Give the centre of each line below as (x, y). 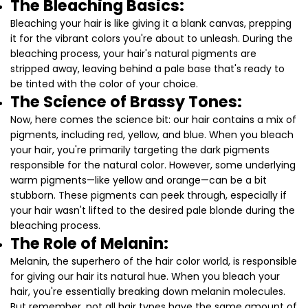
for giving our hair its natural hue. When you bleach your (145, 277)
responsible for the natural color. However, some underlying (153, 165)
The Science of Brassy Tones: (126, 102)
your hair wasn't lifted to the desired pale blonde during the (153, 211)
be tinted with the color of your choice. (104, 84)
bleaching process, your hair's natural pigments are (133, 54)
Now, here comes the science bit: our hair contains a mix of (153, 120)
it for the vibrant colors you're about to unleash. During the (152, 39)
